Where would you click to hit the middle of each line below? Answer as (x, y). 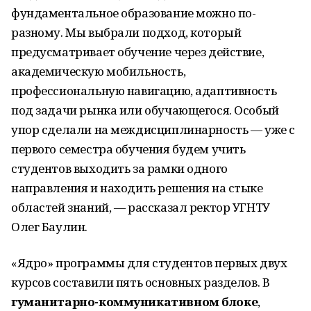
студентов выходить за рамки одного (119, 168)
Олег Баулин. (49, 227)
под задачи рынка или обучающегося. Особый (145, 110)
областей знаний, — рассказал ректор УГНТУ (141, 207)
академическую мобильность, (99, 71)
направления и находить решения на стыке (137, 188)
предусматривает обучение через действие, (138, 52)
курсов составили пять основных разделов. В (141, 282)
